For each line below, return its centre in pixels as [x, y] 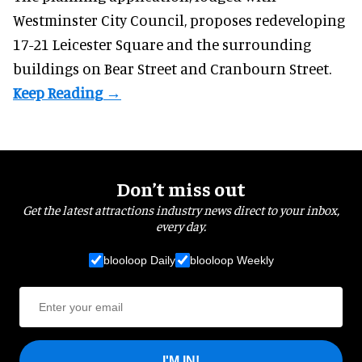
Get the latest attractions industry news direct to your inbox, [181, 210]
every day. [181, 226]
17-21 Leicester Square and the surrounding [162, 44]
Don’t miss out [181, 189]
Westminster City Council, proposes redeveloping [179, 20]
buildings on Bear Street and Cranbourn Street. [172, 69]
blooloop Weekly [232, 260]
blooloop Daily [139, 260]
